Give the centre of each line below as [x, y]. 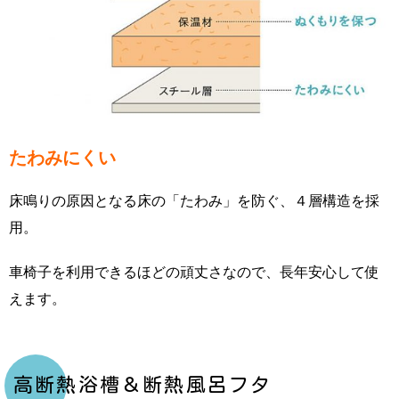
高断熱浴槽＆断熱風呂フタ [143, 385]
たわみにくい [62, 158]
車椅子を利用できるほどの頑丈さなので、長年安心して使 [194, 272]
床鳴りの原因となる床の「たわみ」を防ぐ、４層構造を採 [194, 201]
